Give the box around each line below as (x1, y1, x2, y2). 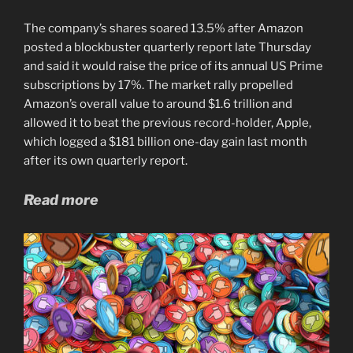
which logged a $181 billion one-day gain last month (24, 135, 307, 150)
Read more (24, 191, 98, 208)
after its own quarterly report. (24, 154, 188, 169)
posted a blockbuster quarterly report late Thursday (24, 40, 311, 55)
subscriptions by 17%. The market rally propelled (24, 78, 293, 93)
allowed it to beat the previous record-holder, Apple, (24, 116, 311, 131)
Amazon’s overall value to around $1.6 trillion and (24, 97, 292, 112)
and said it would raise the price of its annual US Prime (24, 59, 323, 74)
